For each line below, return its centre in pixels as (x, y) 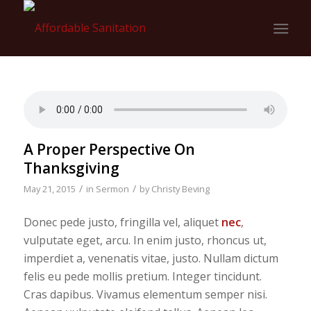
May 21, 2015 (49, 189)
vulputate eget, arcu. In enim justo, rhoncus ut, (145, 240)
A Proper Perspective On (109, 149)
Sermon (112, 189)
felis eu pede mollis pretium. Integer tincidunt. (142, 276)
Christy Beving (180, 189)
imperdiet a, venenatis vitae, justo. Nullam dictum (151, 258)
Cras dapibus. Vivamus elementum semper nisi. (145, 294)
